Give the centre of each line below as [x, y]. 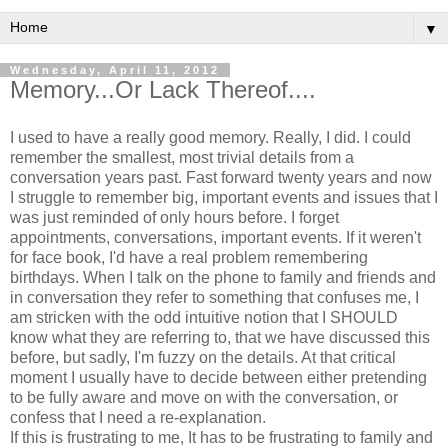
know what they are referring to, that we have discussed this [220, 337]
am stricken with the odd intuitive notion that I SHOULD [204, 317]
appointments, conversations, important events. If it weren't [215, 237]
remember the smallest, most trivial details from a [182, 157]
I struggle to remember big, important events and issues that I [224, 197]
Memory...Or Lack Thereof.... [163, 89]
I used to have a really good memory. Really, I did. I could [210, 137]
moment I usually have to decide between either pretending [218, 377]
